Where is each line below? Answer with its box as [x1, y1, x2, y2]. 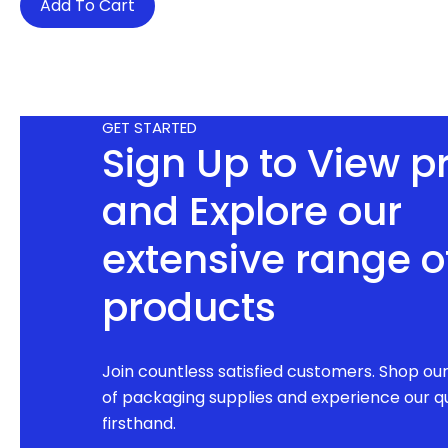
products [102, 279, 276, 335]
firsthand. [102, 412, 176, 436]
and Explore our [102, 183, 402, 239]
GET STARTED [102, 116, 197, 138]
